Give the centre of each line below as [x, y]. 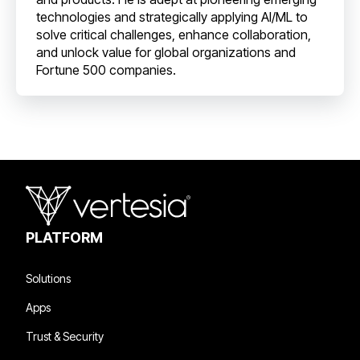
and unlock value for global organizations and [166, 52]
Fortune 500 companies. [106, 70]
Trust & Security [65, 337]
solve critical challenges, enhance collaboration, [174, 34]
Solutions [48, 278]
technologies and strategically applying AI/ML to [172, 16]
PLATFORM [64, 237]
